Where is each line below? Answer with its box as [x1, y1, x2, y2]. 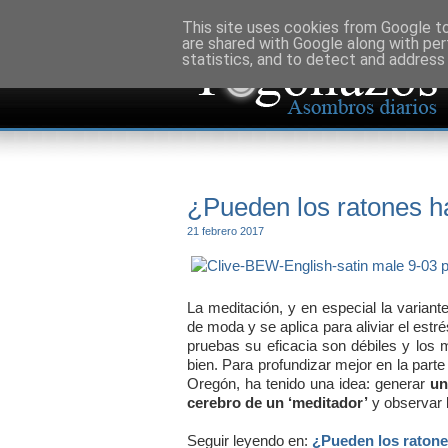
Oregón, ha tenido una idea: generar [187, 374, 430, 392]
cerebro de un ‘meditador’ [187, 393, 368, 411]
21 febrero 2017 [187, 224, 264, 237]
